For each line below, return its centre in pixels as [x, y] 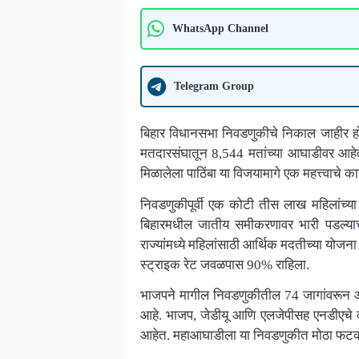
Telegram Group [214, 86]
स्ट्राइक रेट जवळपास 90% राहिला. [224, 264]
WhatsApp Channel [220, 28]
